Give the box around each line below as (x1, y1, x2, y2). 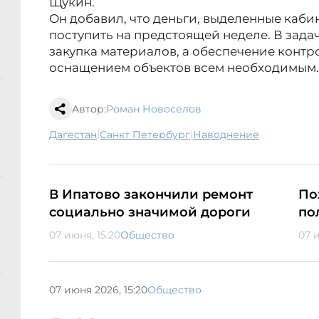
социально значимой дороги (49, 204, 251, 221)
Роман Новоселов (106, 103, 202, 116)
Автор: (72, 103, 106, 116)
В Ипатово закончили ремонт (49, 187, 253, 203)
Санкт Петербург (107, 128, 190, 142)
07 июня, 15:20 (49, 229, 120, 242)
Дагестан (57, 128, 97, 142)
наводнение (202, 128, 259, 142)
